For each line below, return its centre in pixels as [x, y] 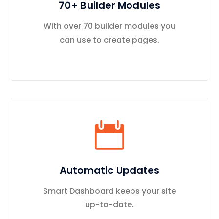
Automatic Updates [109, 170]
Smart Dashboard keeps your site [109, 191]
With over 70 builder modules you [109, 26]
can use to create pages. [109, 40]
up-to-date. [109, 205]
